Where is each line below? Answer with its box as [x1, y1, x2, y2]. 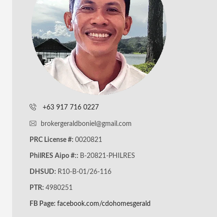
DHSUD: [30, 169, 58, 175]
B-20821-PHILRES [80, 153, 135, 159]
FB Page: [30, 201, 57, 207]
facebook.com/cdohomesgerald [57, 201, 151, 207]
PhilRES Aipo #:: [30, 153, 80, 159]
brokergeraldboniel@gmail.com [41, 121, 132, 127]
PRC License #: [30, 137, 75, 143]
